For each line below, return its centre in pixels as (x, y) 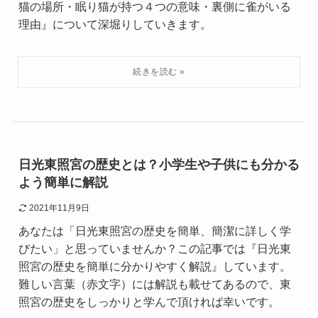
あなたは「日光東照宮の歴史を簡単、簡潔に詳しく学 (154, 231)
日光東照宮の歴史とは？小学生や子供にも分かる (159, 165)
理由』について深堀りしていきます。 (115, 24)
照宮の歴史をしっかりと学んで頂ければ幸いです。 (149, 302)
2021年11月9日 (59, 208)
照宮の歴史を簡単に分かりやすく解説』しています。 (154, 267)
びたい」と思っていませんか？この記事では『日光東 (154, 249)
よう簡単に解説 (63, 183)
